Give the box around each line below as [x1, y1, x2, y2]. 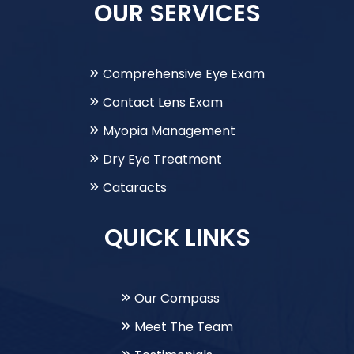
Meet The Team [134, 317, 233, 336]
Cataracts [103, 178, 167, 197]
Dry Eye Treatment [103, 149, 222, 168]
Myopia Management [103, 121, 235, 140]
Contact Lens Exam [103, 92, 223, 111]
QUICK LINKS [104, 220, 250, 254]
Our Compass [134, 288, 220, 307]
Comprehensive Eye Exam [103, 64, 265, 83]
